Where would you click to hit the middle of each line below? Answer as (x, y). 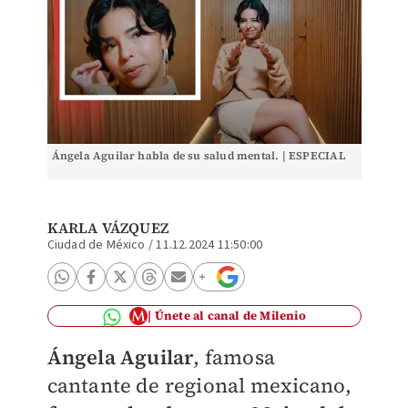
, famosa (234, 357)
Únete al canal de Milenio (230, 316)
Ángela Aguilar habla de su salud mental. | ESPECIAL (198, 156)
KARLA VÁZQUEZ (108, 228)
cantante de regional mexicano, (199, 385)
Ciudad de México (96, 245)
